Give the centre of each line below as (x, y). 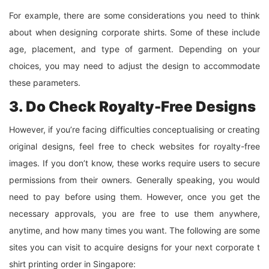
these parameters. (45, 82)
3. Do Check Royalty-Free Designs (132, 106)
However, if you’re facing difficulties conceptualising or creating (134, 129)
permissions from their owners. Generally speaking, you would (134, 180)
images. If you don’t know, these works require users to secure (134, 163)
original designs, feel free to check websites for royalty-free (134, 146)
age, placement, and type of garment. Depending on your (134, 49)
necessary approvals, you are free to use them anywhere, (134, 213)
